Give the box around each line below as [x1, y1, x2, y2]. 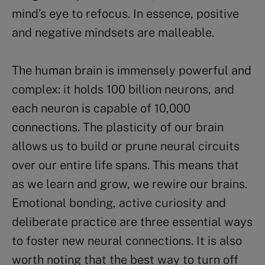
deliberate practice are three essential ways [12, 214, 253, 229]
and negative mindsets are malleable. [12, 25, 214, 40]
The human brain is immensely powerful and [12, 63, 251, 77]
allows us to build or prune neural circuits [12, 138, 240, 153]
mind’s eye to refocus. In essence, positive [12, 6, 239, 21]
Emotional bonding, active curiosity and [12, 195, 226, 210]
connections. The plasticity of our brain [12, 119, 224, 134]
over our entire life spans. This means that [12, 157, 239, 172]
